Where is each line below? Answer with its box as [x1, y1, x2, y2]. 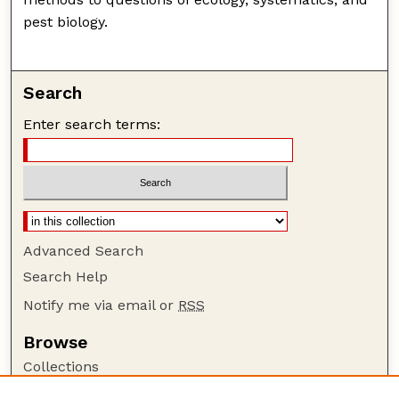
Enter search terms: [23, 116, 161, 134]
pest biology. [23, 13, 109, 31]
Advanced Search [23, 241, 144, 259]
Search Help [23, 267, 109, 285]
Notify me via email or [23, 296, 179, 313]
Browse [23, 331, 89, 353]
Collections [23, 357, 100, 375]
